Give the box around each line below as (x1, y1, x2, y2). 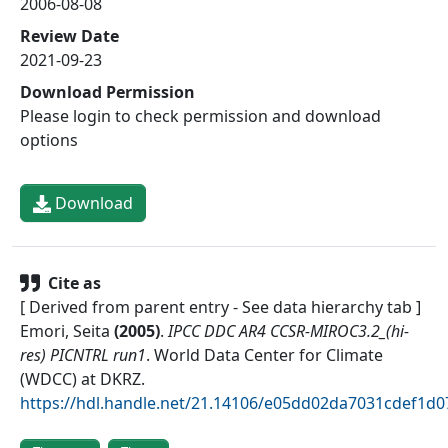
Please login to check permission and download (20, 104, 381, 127)
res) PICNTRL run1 (20, 343, 146, 366)
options (20, 128, 78, 151)
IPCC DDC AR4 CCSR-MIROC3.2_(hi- (168, 319, 409, 342)
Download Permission (20, 80, 195, 103)
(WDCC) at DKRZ (20, 367, 141, 390)
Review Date (20, 24, 119, 47)
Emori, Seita (20, 319, 110, 342)
